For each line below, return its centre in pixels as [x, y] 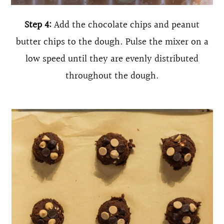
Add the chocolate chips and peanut [125, 25]
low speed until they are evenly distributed [112, 59]
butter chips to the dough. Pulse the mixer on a [112, 42]
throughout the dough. [112, 76]
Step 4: [38, 25]
